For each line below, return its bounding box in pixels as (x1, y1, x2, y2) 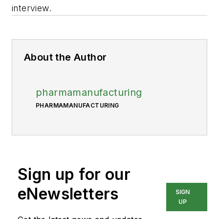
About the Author (24, 51, 107, 63)
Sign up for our (18, 165, 131, 184)
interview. (12, 3, 52, 13)
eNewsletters (18, 184, 119, 203)
